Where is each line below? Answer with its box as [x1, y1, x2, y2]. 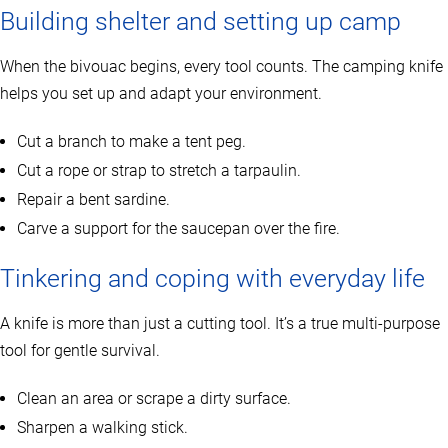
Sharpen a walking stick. [17, 418, 188, 438]
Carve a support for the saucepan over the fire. [17, 219, 340, 239]
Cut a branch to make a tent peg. [17, 132, 246, 152]
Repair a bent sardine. [17, 190, 170, 210]
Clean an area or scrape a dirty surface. [17, 389, 291, 409]
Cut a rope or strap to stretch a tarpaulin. [17, 161, 301, 181]
